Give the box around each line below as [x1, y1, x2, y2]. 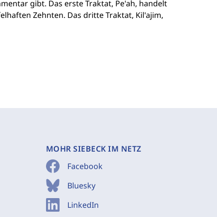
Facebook [67, 161, 103, 171]
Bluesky [67, 180, 95, 191]
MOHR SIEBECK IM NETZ [46, 143, 141, 154]
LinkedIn [67, 200, 99, 210]
